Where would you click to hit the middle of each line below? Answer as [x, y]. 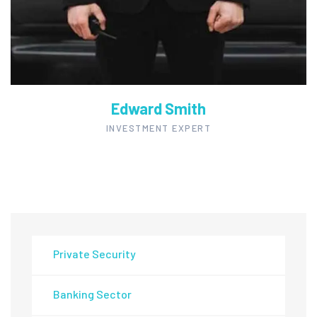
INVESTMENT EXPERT [158, 128]
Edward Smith [158, 108]
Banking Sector [92, 294]
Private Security [94, 253]
